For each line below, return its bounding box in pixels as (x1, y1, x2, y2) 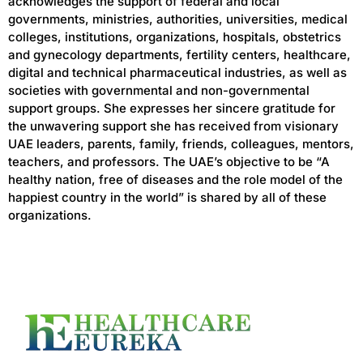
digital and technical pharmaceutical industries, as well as (8, 65, 347, 81)
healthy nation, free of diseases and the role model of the (8, 172, 343, 188)
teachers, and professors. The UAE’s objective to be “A (8, 154, 330, 170)
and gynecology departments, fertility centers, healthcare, (8, 47, 351, 63)
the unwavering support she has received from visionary (8, 118, 339, 135)
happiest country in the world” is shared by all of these (8, 190, 327, 206)
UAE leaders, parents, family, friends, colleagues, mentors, (8, 136, 354, 152)
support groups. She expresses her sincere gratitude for (8, 100, 335, 117)
